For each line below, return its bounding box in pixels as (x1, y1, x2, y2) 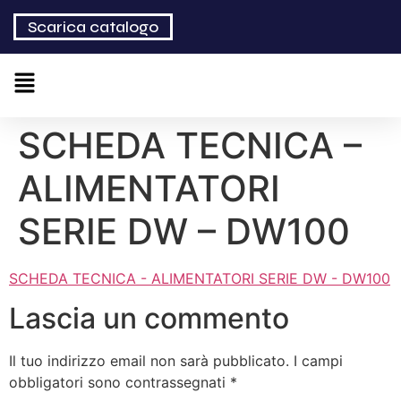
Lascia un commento (9, 301, 289, 337)
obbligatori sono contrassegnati (9, 373, 230, 392)
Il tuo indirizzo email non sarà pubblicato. (9, 352, 289, 371)
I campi (294, 352, 343, 371)
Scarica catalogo (28, 17, 158, 37)
